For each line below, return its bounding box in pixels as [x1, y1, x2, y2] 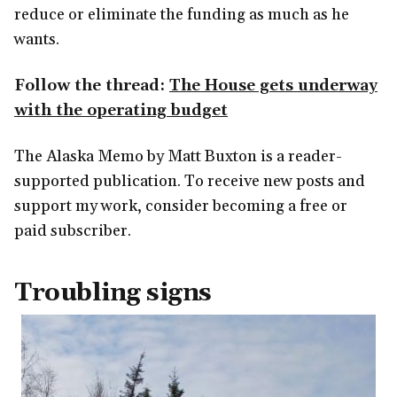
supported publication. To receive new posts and [14, 171, 365, 192]
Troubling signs [14, 277, 212, 310]
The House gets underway [169, 75, 378, 97]
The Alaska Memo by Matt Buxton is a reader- [14, 146, 342, 167]
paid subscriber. [14, 221, 131, 242]
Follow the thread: [14, 75, 169, 97]
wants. [14, 29, 59, 51]
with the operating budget [14, 100, 228, 121]
